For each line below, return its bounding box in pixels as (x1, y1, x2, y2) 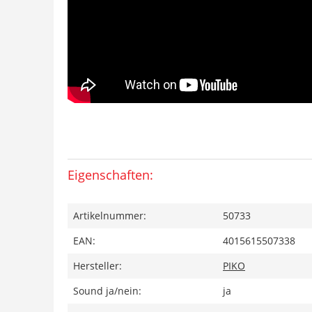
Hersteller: (73, 258, 122, 272)
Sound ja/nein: (73, 283, 141, 297)
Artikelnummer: (73, 208, 146, 222)
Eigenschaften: (68, 166, 153, 183)
